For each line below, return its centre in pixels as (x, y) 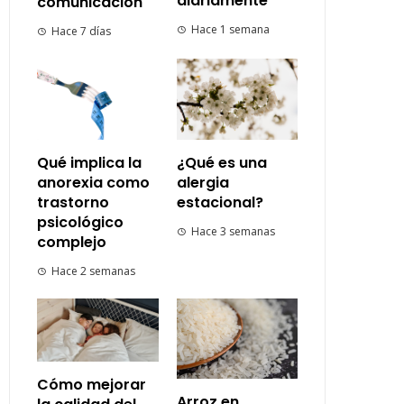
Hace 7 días (81, 32)
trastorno (73, 202)
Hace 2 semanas (93, 271)
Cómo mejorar (92, 385)
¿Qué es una (221, 162)
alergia (202, 182)
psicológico (80, 222)
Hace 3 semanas (233, 231)
